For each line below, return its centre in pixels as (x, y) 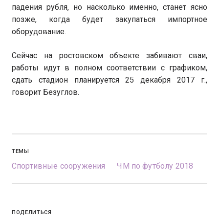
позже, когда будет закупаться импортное (109, 19)
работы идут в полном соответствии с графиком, (109, 68)
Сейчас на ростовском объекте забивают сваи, (109, 55)
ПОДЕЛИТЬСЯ (32, 212)
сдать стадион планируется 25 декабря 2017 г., (109, 80)
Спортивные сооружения (59, 166)
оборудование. (39, 32)
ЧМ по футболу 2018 (155, 166)
